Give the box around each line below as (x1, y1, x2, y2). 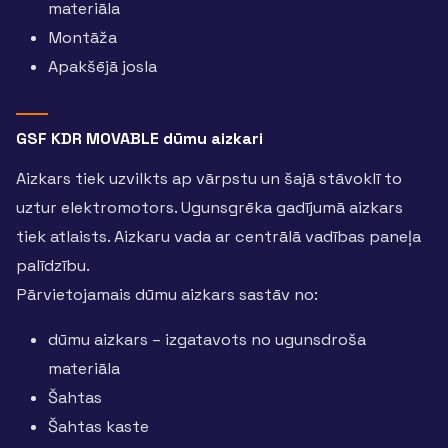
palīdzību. (16, 254, 90, 276)
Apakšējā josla (48, 55, 157, 77)
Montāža (48, 26, 117, 48)
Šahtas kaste (48, 416, 149, 438)
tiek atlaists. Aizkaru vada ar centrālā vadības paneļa (16, 225, 421, 247)
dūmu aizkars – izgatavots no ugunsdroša (48, 329, 366, 351)
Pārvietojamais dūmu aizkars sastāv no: (16, 283, 318, 305)
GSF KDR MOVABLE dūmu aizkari (16, 127, 263, 149)
